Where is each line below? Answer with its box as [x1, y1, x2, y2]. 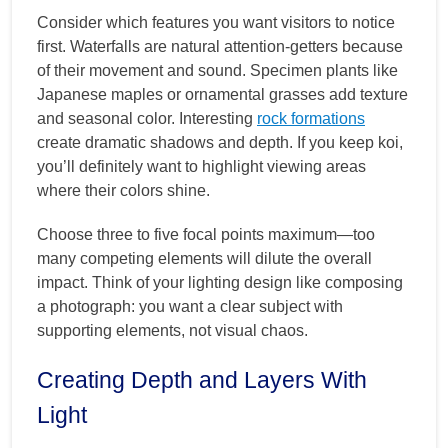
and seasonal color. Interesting [37, 110, 257, 128]
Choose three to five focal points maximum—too [37, 226, 375, 244]
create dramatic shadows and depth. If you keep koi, [37, 134, 403, 152]
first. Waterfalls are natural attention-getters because [37, 38, 403, 56]
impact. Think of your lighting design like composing [37, 274, 403, 292]
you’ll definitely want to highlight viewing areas [37, 158, 366, 176]
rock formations [257, 110, 365, 128]
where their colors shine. [37, 182, 210, 200]
